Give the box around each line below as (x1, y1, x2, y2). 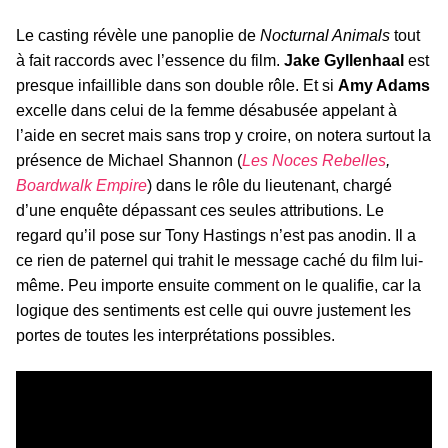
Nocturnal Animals (260, 27, 390, 45)
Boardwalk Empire (16, 177, 147, 195)
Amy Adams (338, 77, 430, 95)
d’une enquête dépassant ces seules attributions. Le (16, 202, 384, 220)
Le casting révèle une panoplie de (16, 27, 260, 45)
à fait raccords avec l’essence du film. (16, 52, 284, 70)
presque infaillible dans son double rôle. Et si (16, 77, 338, 95)
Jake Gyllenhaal (284, 52, 404, 70)
